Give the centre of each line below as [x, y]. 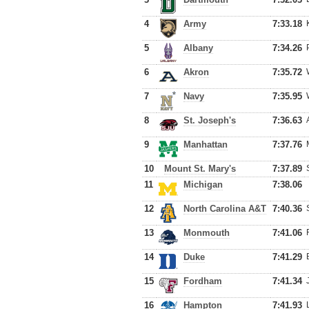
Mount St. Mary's [200, 169]
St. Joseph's [210, 120]
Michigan [203, 185]
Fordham [203, 281]
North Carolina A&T [225, 209]
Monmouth [207, 233]
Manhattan [206, 144]
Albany [198, 48]
